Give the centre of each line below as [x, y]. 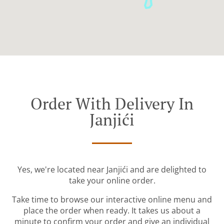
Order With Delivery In [112, 104]
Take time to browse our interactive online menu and [112, 200]
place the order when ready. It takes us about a [112, 211]
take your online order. [112, 181]
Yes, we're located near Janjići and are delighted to [112, 170]
